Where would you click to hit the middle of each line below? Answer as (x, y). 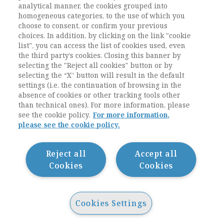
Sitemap (25, 190)
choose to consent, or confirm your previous (93, 25)
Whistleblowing (41, 165)
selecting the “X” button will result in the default (102, 75)
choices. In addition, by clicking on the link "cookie (105, 35)
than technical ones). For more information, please (104, 105)
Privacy (23, 140)
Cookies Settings (111, 203)
